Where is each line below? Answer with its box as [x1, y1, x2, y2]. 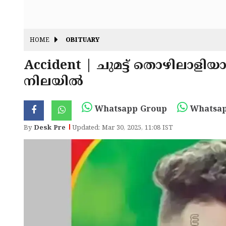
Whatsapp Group [92, 104, 167, 115]
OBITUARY [66, 37, 99, 45]
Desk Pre [34, 124, 66, 132]
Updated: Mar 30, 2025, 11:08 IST [72, 124, 173, 132]
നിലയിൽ [24, 74, 83, 90]
